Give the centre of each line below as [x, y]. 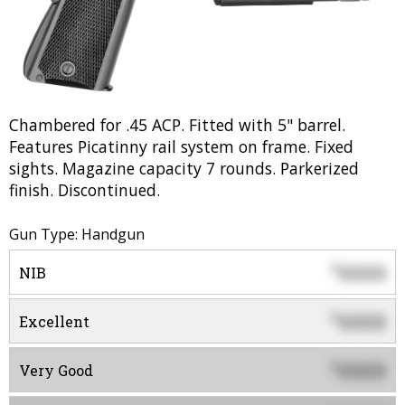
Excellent [54, 322]
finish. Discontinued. [85, 190]
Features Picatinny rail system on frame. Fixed [181, 147]
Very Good [56, 371]
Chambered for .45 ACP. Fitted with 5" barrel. [177, 125]
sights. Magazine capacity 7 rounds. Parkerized [184, 169]
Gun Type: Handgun [77, 235]
